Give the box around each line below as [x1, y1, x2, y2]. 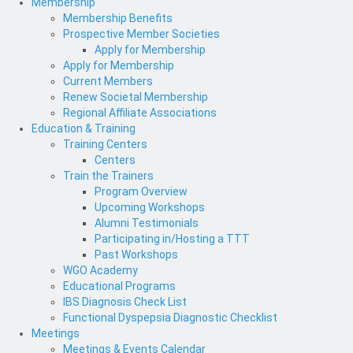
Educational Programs [63, 280, 176, 293]
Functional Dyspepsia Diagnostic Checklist [63, 311, 277, 325]
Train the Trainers [63, 169, 154, 183]
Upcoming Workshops [95, 201, 205, 214]
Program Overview [95, 185, 188, 199]
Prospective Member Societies [63, 28, 220, 41]
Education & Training [32, 122, 136, 136]
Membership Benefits [63, 12, 173, 25]
